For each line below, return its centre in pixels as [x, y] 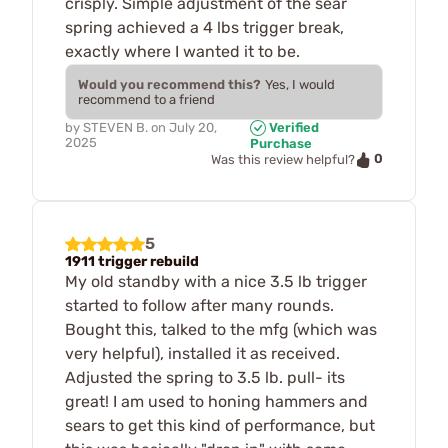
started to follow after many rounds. [199, 305]
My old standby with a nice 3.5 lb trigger [216, 281]
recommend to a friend [146, 99]
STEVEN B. [115, 127]
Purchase [281, 144]
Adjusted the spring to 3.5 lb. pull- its [205, 377]
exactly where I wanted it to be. [182, 51]
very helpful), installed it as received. [202, 353]
